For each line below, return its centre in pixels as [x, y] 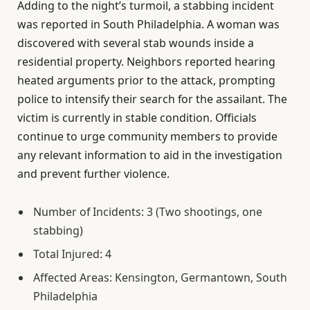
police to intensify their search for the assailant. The [152, 99]
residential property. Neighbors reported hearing [146, 62]
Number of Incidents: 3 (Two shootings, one [148, 212]
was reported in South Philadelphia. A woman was [148, 25]
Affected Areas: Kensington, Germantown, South [160, 278]
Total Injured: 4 [72, 254]
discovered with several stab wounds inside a [136, 43]
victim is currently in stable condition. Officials [137, 118]
